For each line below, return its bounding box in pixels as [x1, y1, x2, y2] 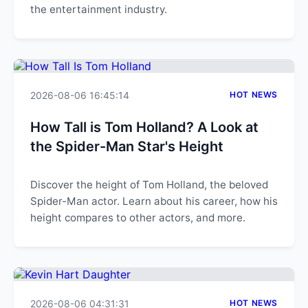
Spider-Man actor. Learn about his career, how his [30, 195, 278, 208]
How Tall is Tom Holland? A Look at [30, 119, 258, 135]
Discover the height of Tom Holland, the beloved [30, 178, 268, 191]
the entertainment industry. [30, 3, 167, 16]
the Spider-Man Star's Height [30, 138, 223, 155]
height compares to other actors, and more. [30, 211, 245, 224]
